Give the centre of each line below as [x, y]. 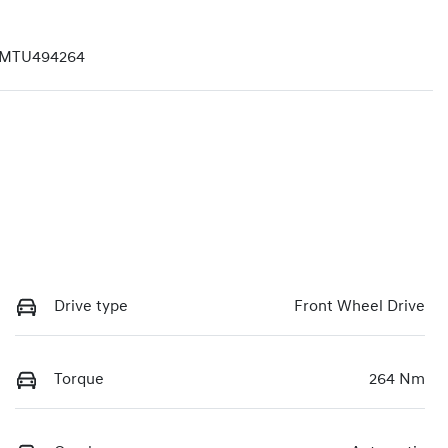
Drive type [91, 306]
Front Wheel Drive [359, 306]
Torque [79, 379]
